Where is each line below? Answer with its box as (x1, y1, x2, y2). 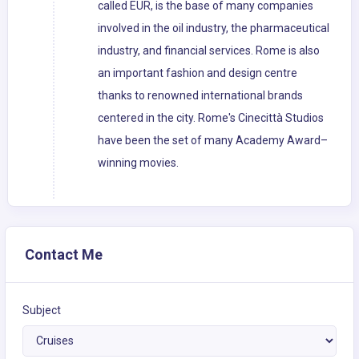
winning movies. (98, 156, 179, 170)
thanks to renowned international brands (98, 89, 303, 103)
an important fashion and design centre (98, 67, 297, 80)
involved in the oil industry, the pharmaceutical (98, 22, 329, 35)
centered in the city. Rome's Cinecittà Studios (98, 111, 324, 125)
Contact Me (25, 246, 103, 264)
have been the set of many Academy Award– (98, 134, 328, 147)
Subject (22, 304, 61, 317)
